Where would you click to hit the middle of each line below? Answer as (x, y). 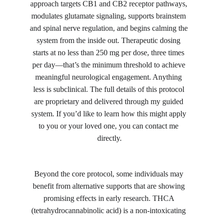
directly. (109, 138)
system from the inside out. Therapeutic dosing (109, 40)
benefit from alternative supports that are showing (109, 186)
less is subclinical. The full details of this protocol (109, 89)
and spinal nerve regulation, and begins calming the (109, 28)
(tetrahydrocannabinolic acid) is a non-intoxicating (109, 210)
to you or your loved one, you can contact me (109, 126)
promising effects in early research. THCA (109, 198)
